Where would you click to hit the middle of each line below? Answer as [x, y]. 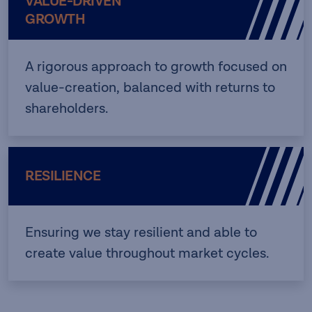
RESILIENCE [63, 176]
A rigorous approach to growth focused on [156, 67]
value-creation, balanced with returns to [150, 87]
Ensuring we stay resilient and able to [141, 232]
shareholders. [67, 108]
